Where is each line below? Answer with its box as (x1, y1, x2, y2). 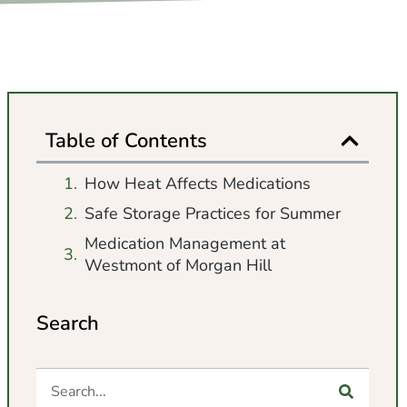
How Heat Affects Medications (84, 172, 311, 194)
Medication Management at (84, 232, 285, 254)
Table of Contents (45, 126, 207, 154)
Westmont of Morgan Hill (84, 253, 272, 276)
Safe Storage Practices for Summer (84, 202, 341, 224)
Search (35, 309, 99, 337)
